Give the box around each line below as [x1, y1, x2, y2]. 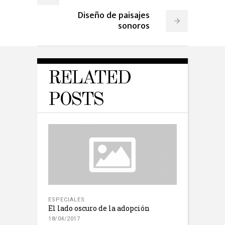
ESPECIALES [48, 196, 85, 203]
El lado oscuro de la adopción [48, 203, 150, 213]
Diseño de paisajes [78, 8, 150, 23]
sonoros [118, 18, 150, 34]
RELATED [48, 69, 130, 88]
